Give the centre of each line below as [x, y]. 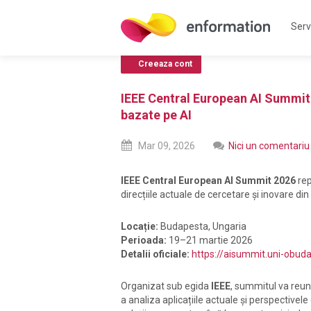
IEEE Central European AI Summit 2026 [208, 180]
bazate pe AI [156, 115]
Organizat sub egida [166, 286]
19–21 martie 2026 [210, 240]
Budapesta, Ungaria [202, 226]
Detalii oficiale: [155, 254]
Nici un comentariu [269, 146]
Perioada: [144, 240]
